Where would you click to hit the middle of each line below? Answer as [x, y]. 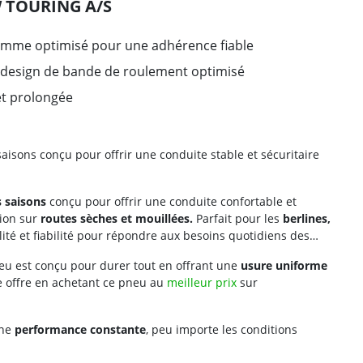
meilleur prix [202, 282]
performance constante [80, 329]
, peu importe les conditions [222, 329]
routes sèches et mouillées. [117, 218]
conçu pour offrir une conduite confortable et [171, 201]
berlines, [307, 218]
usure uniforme [284, 265]
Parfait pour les [238, 218]
